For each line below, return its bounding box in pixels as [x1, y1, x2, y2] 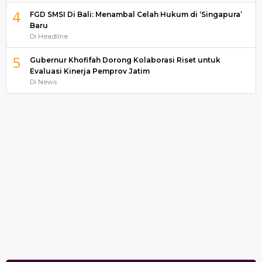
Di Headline [30, 32, 68, 40]
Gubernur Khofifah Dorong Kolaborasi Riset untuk [30, 55, 220, 64]
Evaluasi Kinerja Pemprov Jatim [30, 66, 150, 75]
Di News [30, 77, 57, 86]
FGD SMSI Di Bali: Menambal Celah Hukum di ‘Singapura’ [30, 9, 242, 19]
